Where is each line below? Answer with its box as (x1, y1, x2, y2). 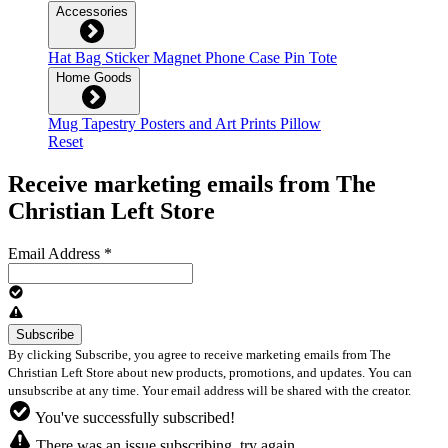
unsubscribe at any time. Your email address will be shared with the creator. (8, 383, 414, 399)
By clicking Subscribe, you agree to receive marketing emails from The (8, 347, 391, 363)
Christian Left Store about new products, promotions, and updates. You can (8, 365, 412, 381)
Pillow (280, 115, 321, 133)
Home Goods (56, 70, 132, 86)
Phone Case (205, 49, 284, 67)
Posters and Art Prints (140, 115, 280, 133)
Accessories (56, 4, 128, 20)
